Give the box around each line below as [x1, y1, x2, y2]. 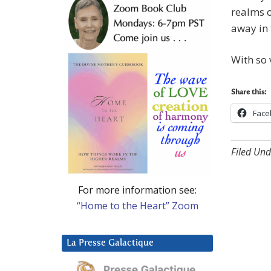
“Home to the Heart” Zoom [76, 198, 198, 212]
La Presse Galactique [67, 238, 154, 247]
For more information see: [78, 183, 197, 197]
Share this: [231, 89, 266, 97]
